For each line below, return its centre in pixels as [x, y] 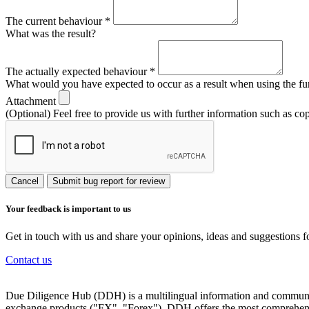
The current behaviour [55, 21]
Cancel [25, 181]
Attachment [32, 101]
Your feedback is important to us [68, 209]
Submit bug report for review [109, 181]
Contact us [29, 259]
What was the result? [51, 34]
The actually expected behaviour [78, 72]
